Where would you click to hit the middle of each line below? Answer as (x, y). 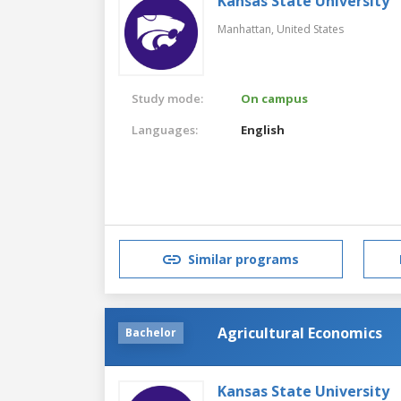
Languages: (165, 129)
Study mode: (167, 98)
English (263, 129)
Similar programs (243, 260)
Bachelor (151, 332)
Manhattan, (247, 29)
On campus (275, 98)
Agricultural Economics (300, 333)
